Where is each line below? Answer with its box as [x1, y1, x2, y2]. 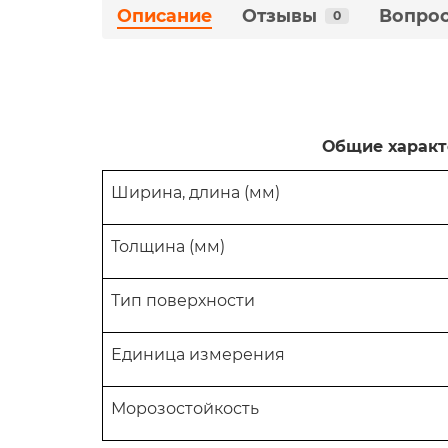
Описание [117, 5, 212, 26]
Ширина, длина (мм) [111, 183, 280, 202]
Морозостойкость [111, 399, 259, 418]
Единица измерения [111, 345, 285, 364]
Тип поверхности [111, 291, 255, 310]
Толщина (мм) [111, 237, 225, 256]
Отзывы [242, 5, 317, 26]
